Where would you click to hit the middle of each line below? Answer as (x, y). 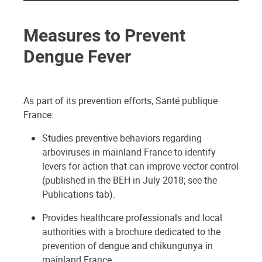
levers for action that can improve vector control (140, 166)
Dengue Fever (77, 56)
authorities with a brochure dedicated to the (131, 231)
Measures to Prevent (104, 35)
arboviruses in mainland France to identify (129, 152)
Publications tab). (79, 194)
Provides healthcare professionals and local (132, 217)
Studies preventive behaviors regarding (122, 138)
